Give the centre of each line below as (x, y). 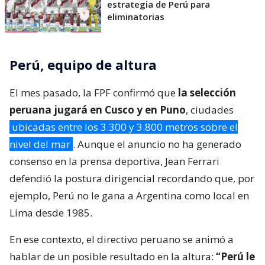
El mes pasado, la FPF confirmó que (94, 92)
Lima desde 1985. (51, 212)
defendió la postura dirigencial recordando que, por (132, 178)
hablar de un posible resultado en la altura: (113, 256)
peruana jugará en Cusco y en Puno (98, 109)
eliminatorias (136, 16)
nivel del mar (40, 144)
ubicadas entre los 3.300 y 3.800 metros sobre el (125, 127)
